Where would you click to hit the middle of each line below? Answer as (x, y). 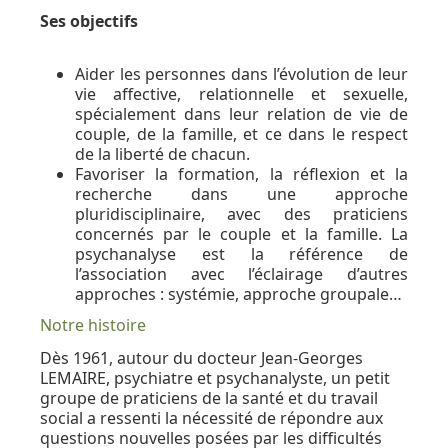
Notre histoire (93, 324)
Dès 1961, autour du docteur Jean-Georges (201, 357)
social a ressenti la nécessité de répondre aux (211, 417)
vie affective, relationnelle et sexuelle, (241, 93)
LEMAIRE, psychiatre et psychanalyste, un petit (215, 377)
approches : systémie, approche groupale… (238, 293)
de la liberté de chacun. (162, 153)
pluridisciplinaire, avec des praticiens (241, 213)
